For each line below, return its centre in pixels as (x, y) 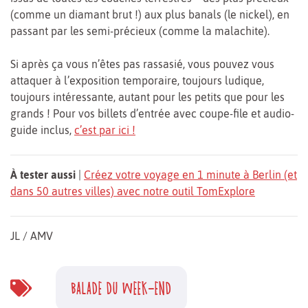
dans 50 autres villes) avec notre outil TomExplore (133, 191)
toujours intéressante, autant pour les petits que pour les (147, 97)
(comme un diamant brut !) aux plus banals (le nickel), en (150, 15)
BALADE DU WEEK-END (121, 289)
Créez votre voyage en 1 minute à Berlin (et (190, 175)
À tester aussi (43, 175)
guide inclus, (42, 130)
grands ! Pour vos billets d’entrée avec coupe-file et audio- (152, 114)
